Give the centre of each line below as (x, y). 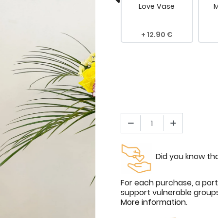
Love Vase (157, 6)
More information (153, 202)
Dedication (80, 6)
